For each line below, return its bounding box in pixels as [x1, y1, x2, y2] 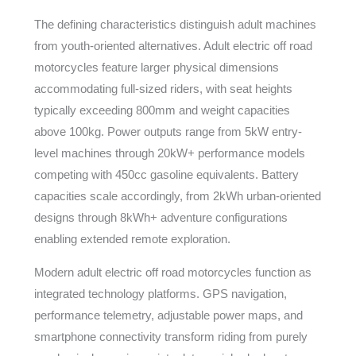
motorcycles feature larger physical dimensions [33, 60, 279, 74]
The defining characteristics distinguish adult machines [33, 17, 316, 31]
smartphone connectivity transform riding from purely [33, 330, 308, 343]
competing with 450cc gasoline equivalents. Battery [33, 168, 299, 181]
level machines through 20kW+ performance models [33, 146, 305, 160]
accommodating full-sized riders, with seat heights [33, 82, 292, 95]
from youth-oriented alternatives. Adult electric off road [33, 39, 312, 52]
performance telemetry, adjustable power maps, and [33, 308, 303, 322]
